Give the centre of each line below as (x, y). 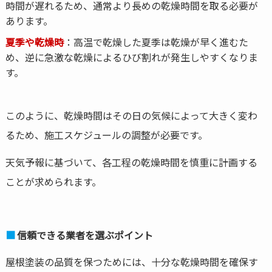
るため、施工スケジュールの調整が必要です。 (106, 135)
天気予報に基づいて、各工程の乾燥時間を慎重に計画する (131, 162)
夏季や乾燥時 (34, 42)
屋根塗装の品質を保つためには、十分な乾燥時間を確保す (131, 261)
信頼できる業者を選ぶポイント (85, 235)
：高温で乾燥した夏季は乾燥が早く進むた (156, 42)
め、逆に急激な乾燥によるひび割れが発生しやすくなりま (131, 57)
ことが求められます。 (53, 181)
